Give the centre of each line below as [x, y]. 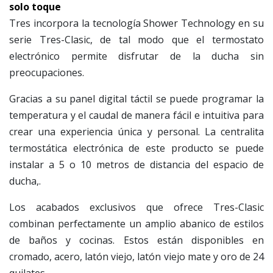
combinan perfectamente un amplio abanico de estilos [136, 224]
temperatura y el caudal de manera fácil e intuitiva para [136, 115]
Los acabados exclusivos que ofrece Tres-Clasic [136, 207]
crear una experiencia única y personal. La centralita [136, 132]
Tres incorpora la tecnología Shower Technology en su [136, 23]
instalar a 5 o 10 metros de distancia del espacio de [136, 165]
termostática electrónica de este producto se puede [136, 148]
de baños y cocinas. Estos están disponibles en [136, 240]
